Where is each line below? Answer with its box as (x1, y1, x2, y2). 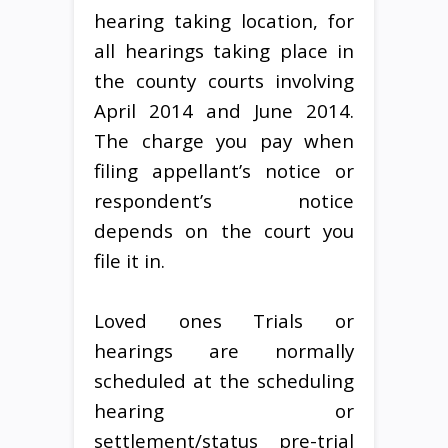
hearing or (94, 397, 354, 423)
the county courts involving (94, 67, 354, 93)
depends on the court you (94, 217, 354, 243)
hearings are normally (94, 337, 354, 363)
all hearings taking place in (94, 37, 354, 63)
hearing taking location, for (94, 7, 354, 33)
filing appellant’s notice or (94, 157, 354, 183)
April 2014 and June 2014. (94, 97, 354, 123)
